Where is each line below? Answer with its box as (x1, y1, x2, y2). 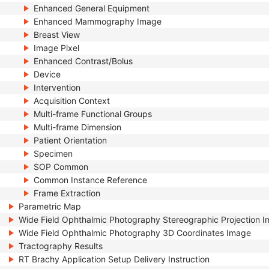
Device (34, 69, 61, 79)
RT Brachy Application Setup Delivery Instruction (19, 254, 210, 264)
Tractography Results (19, 241, 103, 251)
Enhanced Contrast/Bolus (34, 56, 133, 66)
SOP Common (34, 162, 88, 172)
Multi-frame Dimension (34, 122, 121, 132)
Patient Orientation (34, 135, 107, 145)
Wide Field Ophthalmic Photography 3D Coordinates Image (19, 228, 251, 238)
